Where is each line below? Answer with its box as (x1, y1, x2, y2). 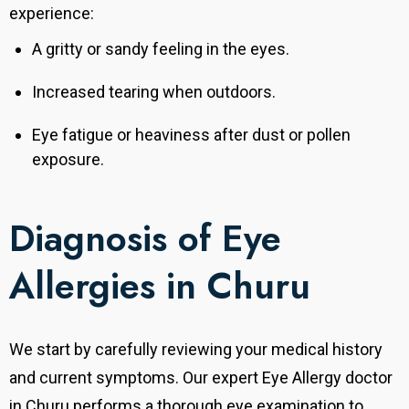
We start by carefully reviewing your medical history (9, 340, 383, 360)
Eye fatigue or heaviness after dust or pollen (32, 125, 351, 145)
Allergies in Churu (9, 259, 310, 313)
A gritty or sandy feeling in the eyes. (32, 39, 289, 59)
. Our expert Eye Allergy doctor (175, 368, 393, 388)
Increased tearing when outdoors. (32, 82, 276, 102)
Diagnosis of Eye (9, 212, 281, 266)
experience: (9, 4, 94, 24)
